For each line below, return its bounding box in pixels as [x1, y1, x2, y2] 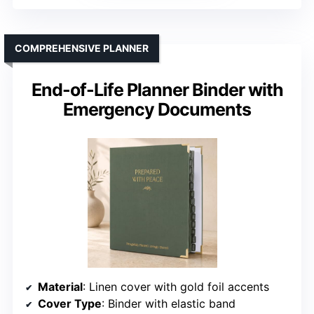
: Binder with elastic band [102, 296, 235, 311]
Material [38, 280, 83, 294]
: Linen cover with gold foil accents [83, 280, 269, 294]
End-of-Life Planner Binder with [31, 79, 283, 101]
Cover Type [38, 296, 102, 311]
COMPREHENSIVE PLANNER [15, 42, 149, 55]
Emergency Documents [63, 99, 251, 121]
